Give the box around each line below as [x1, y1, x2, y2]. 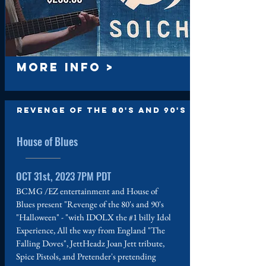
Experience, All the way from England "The [16, 224, 165, 236]
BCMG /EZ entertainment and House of [16, 185, 158, 197]
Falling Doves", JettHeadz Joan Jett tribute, [16, 237, 164, 249]
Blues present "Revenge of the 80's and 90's [16, 198, 164, 210]
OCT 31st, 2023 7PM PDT [16, 169, 111, 183]
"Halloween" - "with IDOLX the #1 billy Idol [16, 211, 171, 223]
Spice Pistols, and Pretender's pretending [16, 251, 156, 262]
